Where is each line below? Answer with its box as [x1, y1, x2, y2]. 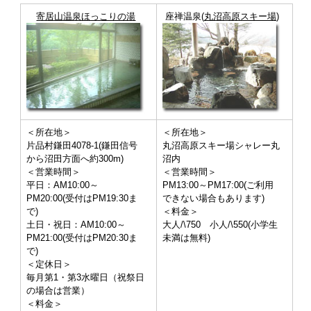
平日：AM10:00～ [26, 180, 99, 191]
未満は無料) [162, 233, 210, 244]
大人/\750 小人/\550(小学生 [162, 219, 278, 230]
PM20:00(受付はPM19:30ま [26, 193, 137, 204]
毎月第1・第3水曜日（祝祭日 [26, 272, 144, 283]
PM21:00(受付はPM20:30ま [26, 233, 137, 244]
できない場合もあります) [162, 193, 264, 204]
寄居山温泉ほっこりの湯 [36, 11, 136, 22]
